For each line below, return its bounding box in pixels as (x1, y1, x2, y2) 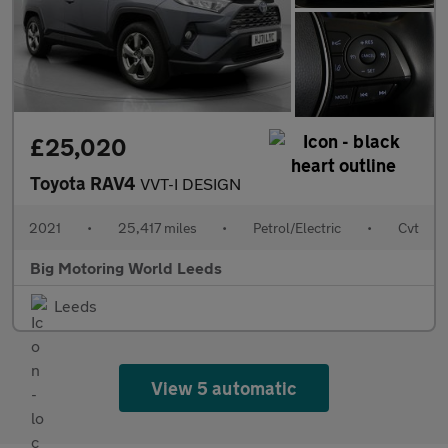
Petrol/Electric (253, 218, 342, 236)
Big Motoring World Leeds (30, 257, 222, 277)
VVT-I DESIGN (140, 173, 241, 193)
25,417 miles (117, 218, 197, 236)
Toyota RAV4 (30, 171, 140, 194)
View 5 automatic (151, 376, 297, 399)
